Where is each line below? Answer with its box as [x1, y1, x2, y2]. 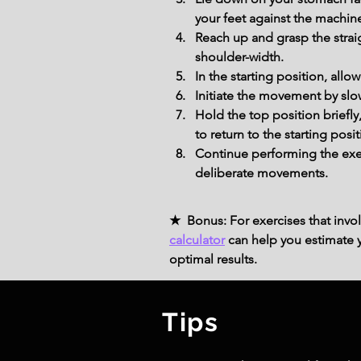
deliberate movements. [195, 165, 328, 181]
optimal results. [169, 251, 257, 268]
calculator [169, 232, 225, 248]
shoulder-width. [195, 49, 284, 65]
